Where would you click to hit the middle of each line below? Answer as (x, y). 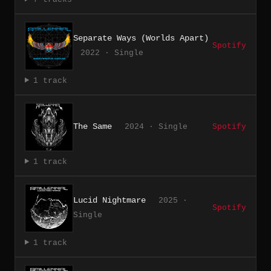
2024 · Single (156, 126)
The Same (93, 126)
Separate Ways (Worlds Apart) (141, 38)
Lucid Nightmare (109, 200)
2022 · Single (112, 53)
